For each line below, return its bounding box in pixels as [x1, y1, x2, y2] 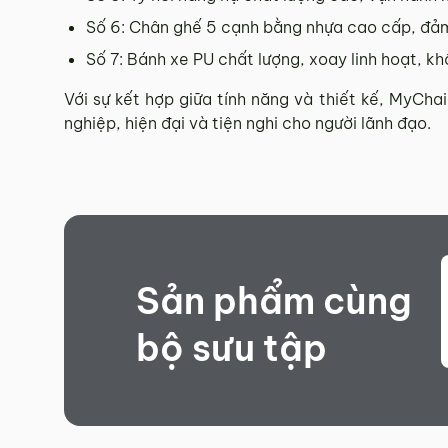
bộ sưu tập [136, 324, 327, 371]
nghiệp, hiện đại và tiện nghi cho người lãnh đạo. [64, 113, 431, 134]
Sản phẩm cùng [136, 277, 412, 324]
